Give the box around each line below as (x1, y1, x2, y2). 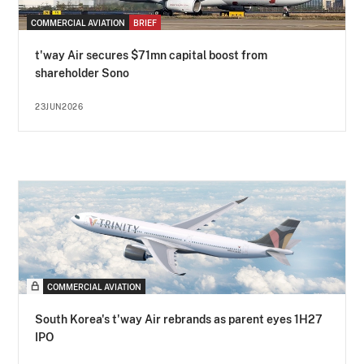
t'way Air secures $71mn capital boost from (35, 49, 268, 63)
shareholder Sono (35, 67, 130, 80)
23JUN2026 (35, 102, 84, 112)
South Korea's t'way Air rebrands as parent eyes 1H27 (35, 313, 323, 327)
